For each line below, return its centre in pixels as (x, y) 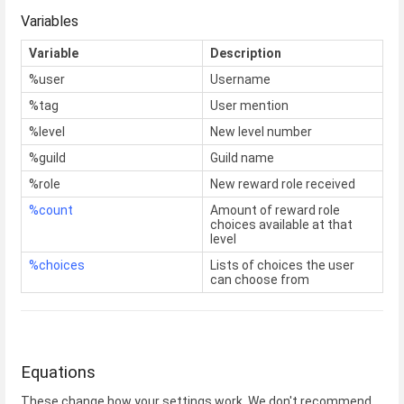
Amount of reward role (275, 211)
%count (51, 211)
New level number (261, 132)
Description (246, 54)
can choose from (260, 280)
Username (240, 80)
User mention (249, 106)
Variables (50, 22)
